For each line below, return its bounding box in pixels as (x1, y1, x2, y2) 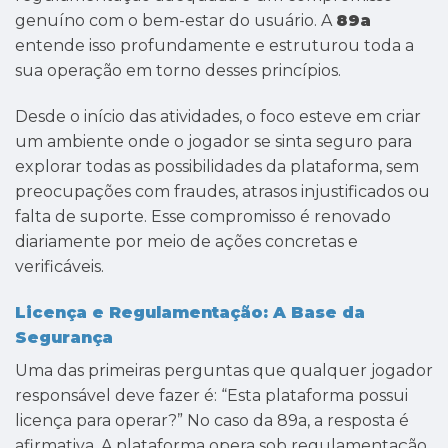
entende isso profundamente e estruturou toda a (15, 35, 414, 55)
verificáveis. (15, 256, 104, 276)
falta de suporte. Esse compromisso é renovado (15, 206, 391, 226)
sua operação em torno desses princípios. (15, 60, 341, 80)
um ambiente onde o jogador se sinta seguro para (15, 131, 412, 151)
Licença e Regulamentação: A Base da (15, 302, 365, 322)
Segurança (15, 327, 113, 347)
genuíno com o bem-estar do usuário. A (15, 10, 336, 30)
